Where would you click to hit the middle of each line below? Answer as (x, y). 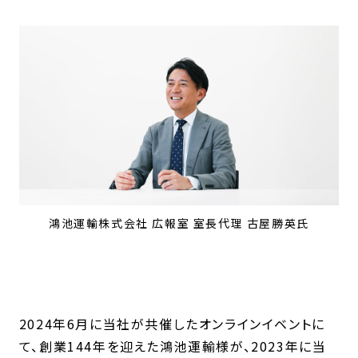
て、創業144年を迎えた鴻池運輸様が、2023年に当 (173, 346)
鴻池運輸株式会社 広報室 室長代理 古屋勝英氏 (179, 223)
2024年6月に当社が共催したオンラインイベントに (172, 323)
